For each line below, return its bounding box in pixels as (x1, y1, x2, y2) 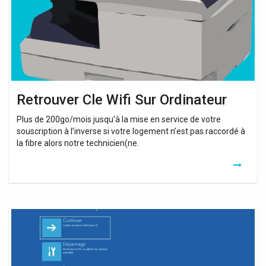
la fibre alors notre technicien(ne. (17, 138, 139, 148)
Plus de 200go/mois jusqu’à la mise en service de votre (17, 114, 221, 124)
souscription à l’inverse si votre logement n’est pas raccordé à (17, 126, 245, 136)
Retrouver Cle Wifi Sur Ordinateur (17, 91, 227, 108)
